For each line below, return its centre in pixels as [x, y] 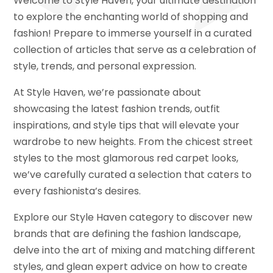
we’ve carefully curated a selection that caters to [133, 174]
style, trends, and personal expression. [105, 66]
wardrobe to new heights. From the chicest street [133, 141]
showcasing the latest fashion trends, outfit [117, 108]
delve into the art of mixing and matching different [135, 250]
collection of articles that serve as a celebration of [135, 49]
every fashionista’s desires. [77, 191]
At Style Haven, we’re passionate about [108, 92]
